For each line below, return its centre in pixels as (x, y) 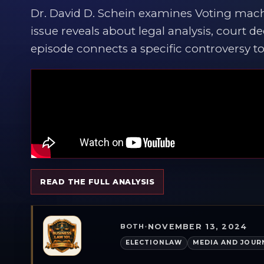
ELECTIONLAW (154, 243)
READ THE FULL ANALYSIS (98, 181)
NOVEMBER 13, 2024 (197, 226)
